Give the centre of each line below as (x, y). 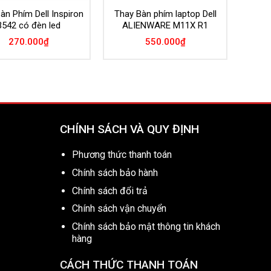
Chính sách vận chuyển (119, 209)
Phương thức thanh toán (122, 155)
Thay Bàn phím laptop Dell (165, 14)
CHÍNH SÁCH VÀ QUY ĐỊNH (129, 129)
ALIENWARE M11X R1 (165, 26)
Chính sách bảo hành (115, 172)
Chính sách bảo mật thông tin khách (146, 226)
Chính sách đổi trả (110, 191)
